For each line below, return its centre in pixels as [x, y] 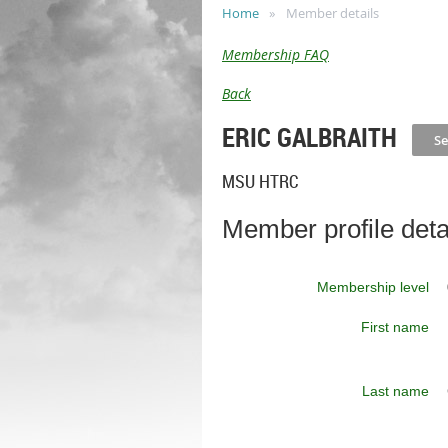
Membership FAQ [275, 54]
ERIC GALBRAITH [309, 137]
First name [395, 326]
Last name [395, 390]
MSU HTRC [260, 181]
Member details [332, 13]
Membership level [373, 286]
